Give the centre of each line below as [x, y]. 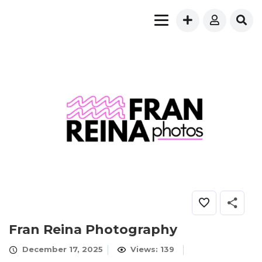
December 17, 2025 [61, 249]
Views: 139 [151, 249]
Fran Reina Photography [93, 230]
